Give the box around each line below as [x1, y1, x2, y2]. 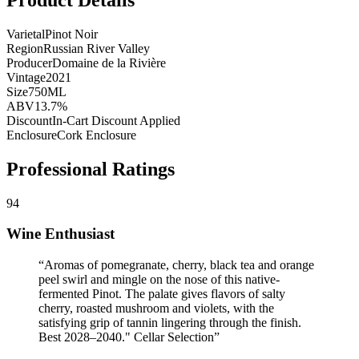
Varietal [6, 26, 45, 41]
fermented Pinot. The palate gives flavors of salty [38, 286, 285, 301]
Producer [6, 55, 52, 70]
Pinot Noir [45, 26, 98, 41]
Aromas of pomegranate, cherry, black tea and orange [44, 257, 314, 272]
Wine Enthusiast [6, 225, 115, 243]
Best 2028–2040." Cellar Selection [38, 329, 214, 344]
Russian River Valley [43, 41, 150, 55]
